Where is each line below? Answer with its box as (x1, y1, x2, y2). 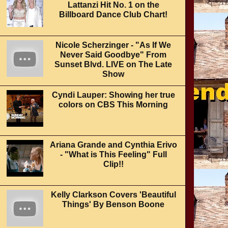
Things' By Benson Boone (62, 200, 165, 209)
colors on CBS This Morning (59, 100, 168, 109)
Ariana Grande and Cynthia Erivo (49, 140, 177, 149)
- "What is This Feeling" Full (60, 150, 167, 159)
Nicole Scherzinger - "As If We (55, 41, 172, 49)
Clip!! (103, 160, 124, 168)
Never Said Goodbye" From (60, 50, 167, 59)
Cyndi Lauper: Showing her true (51, 91, 175, 99)
